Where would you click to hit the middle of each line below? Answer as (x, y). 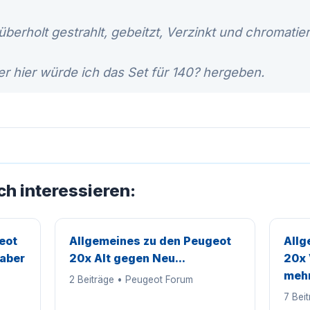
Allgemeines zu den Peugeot (151, 241)
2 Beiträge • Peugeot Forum (131, 280)
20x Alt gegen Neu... (128, 258)
